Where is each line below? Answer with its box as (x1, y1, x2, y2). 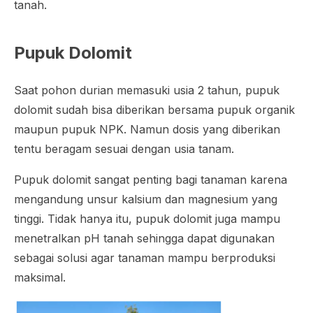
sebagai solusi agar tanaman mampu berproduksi (14, 251, 275, 265)
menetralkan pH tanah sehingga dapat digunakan (14, 231, 275, 245)
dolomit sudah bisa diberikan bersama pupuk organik (14, 103, 295, 117)
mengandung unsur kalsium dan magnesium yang (14, 192, 277, 206)
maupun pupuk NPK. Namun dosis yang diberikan (14, 122, 280, 136)
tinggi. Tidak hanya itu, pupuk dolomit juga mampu (14, 212, 280, 226)
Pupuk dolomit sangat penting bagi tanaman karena (14, 173, 287, 187)
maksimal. (14, 270, 66, 284)
